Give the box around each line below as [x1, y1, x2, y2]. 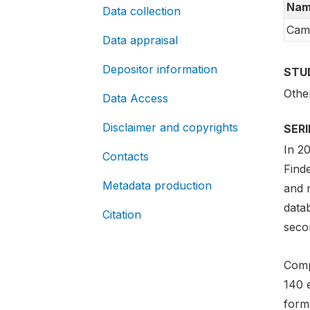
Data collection [102, 4, 181, 18]
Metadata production [102, 179, 212, 192]
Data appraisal [102, 33, 178, 47]
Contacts [102, 149, 149, 163]
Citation [102, 208, 141, 221]
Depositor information [102, 62, 217, 76]
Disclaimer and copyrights [102, 120, 238, 134]
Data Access [102, 91, 168, 105]
